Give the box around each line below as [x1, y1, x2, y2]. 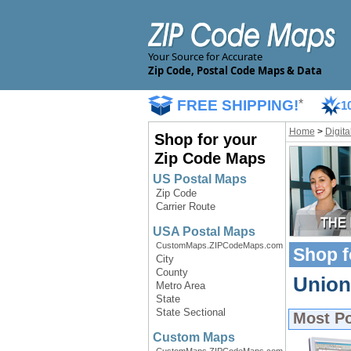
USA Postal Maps [152, 225, 255, 238]
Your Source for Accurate [147, 49, 262, 63]
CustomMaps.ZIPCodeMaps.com [155, 241, 283, 250]
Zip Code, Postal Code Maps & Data [147, 63, 322, 78]
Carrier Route [155, 201, 215, 212]
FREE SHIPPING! [176, 97, 299, 114]
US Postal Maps [152, 172, 247, 186]
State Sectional [155, 306, 226, 318]
